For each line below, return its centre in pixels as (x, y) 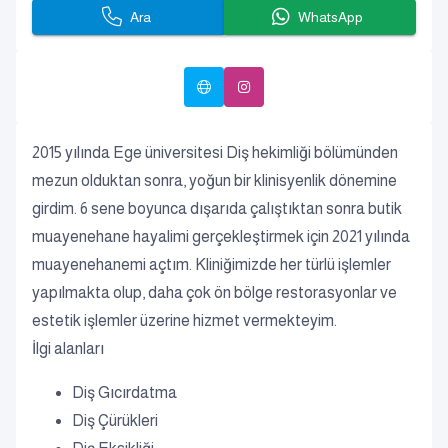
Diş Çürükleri (115, 420)
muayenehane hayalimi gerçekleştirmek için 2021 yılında (221, 236)
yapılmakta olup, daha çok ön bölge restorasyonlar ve (214, 292)
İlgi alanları (68, 348)
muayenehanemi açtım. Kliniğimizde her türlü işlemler (211, 264)
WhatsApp (331, 17)
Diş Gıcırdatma (124, 392)
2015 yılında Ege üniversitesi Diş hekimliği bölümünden (215, 152)
